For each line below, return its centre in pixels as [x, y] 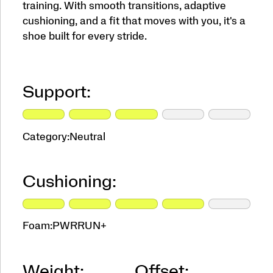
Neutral [87, 136]
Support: [56, 93]
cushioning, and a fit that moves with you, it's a [134, 21]
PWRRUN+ [79, 226]
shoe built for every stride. [84, 36]
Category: [46, 136]
